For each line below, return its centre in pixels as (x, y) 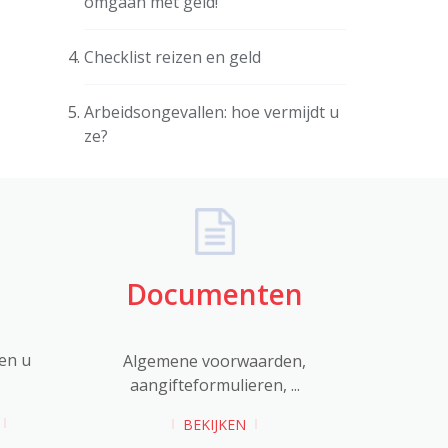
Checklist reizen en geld (172, 56)
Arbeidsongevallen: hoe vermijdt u (211, 111)
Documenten (215, 293)
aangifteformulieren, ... (214, 384)
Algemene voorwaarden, (215, 360)
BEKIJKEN (215, 424)
